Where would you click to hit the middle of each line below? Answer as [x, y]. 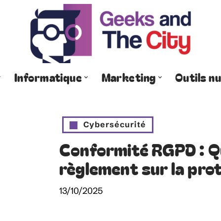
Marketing [129, 77]
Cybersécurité [115, 124]
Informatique [48, 77]
